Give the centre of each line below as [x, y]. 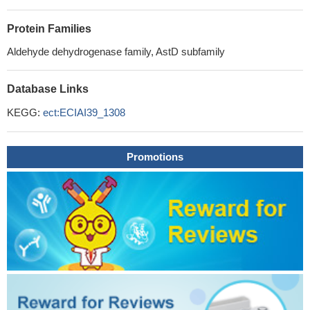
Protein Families [49, 29]
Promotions [155, 157]
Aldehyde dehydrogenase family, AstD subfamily [116, 52]
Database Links [48, 89]
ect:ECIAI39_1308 [84, 112]
